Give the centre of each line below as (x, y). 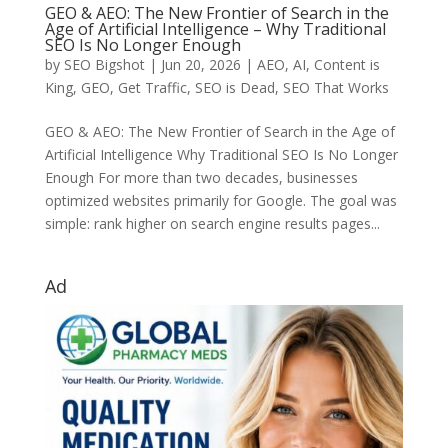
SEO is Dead (234, 87)
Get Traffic (152, 87)
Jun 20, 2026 (200, 64)
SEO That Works (335, 87)
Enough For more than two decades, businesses (201, 177)
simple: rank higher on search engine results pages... (212, 223)
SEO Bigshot (104, 64)
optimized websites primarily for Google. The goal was (220, 200)
